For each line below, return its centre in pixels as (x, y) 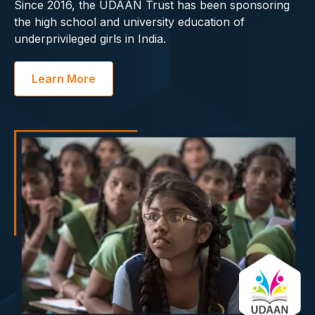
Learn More (64, 78)
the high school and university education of (129, 21)
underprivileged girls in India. (90, 38)
